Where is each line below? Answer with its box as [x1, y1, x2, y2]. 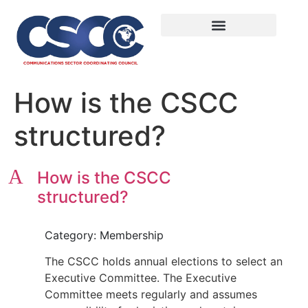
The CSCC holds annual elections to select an [45, 254, 283, 268]
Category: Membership [45, 228, 164, 242]
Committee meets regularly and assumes [45, 287, 257, 301]
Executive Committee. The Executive [45, 270, 236, 285]
